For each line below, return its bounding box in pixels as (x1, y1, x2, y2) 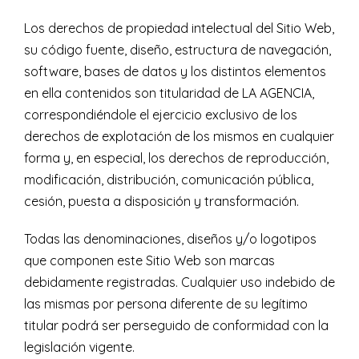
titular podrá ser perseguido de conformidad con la (24, 317, 329, 334)
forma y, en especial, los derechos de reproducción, (24, 150, 329, 167)
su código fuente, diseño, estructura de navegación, (24, 42, 331, 58)
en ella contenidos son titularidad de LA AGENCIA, (24, 85, 314, 102)
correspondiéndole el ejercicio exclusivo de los (24, 107, 297, 123)
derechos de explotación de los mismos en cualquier (24, 128, 334, 145)
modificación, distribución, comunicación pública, (24, 171, 313, 188)
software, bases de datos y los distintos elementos (24, 63, 326, 80)
